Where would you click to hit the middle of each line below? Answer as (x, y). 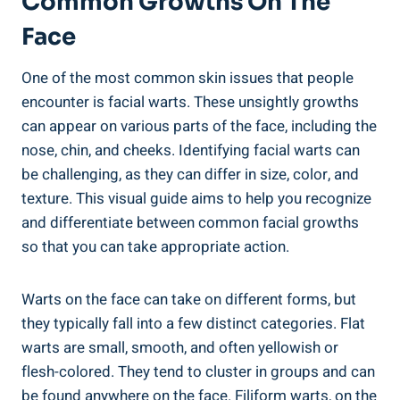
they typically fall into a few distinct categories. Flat (193, 323)
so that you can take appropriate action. (155, 246)
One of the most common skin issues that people (187, 78)
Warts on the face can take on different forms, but (189, 299)
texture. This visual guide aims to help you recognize (196, 198)
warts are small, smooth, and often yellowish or (180, 347)
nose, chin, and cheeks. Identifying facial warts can (191, 150)
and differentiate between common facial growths (190, 222)
